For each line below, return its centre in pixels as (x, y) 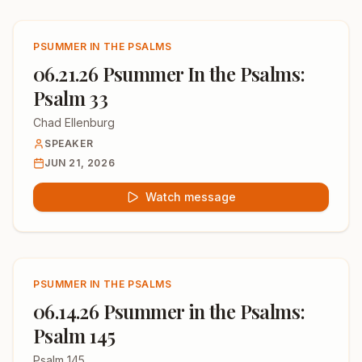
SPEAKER (69, 143)
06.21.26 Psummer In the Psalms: (169, 74)
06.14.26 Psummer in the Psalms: (169, 311)
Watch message (191, 197)
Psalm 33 (71, 98)
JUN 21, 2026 (80, 163)
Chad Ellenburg (74, 122)
